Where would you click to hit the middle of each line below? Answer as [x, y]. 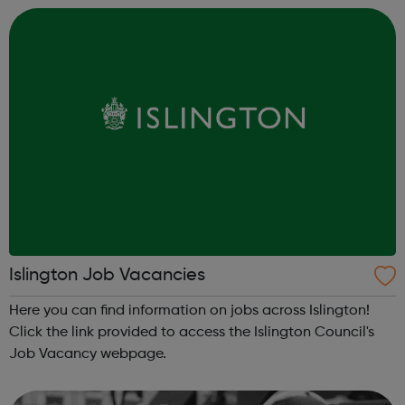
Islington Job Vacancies [107, 275]
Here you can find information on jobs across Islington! [189, 311]
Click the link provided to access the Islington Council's [192, 332]
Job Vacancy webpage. [89, 354]
